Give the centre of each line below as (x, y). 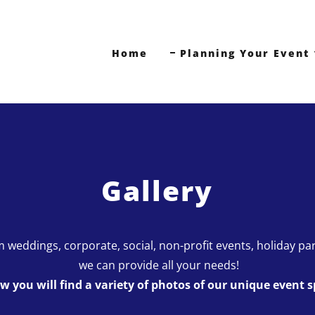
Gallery (157, 190)
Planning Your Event (245, 53)
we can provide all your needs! (157, 265)
